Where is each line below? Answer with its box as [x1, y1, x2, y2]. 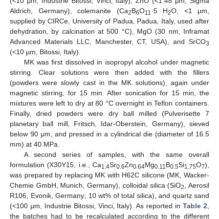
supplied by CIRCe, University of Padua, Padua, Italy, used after [10, 17, 209, 25]
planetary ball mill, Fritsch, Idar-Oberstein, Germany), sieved [10, 119, 209, 128]
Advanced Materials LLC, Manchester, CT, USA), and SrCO [10, 37, 206, 45]
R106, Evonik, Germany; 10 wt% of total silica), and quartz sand [10, 191, 209, 199]
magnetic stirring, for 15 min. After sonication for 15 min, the [10, 88, 209, 97]
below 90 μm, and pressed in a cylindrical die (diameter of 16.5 [10, 130, 209, 138]
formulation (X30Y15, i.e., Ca [10, 160, 101, 169]
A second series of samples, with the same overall [23, 150, 209, 158]
